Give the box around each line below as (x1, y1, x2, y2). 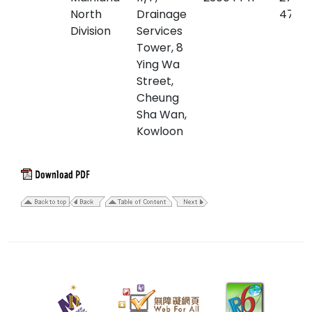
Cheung (136, 90, 179, 106)
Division (70, 23, 111, 39)
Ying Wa (136, 56, 180, 72)
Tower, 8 (136, 40, 183, 56)
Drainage (136, 6, 187, 22)
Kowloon (136, 123, 183, 139)
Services (136, 23, 182, 39)
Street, (136, 73, 173, 89)
